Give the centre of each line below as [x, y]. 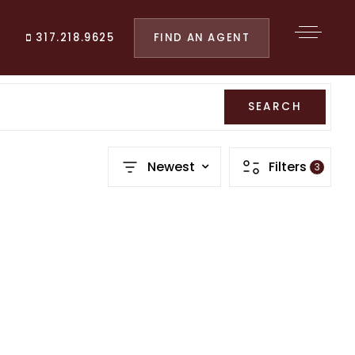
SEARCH [275, 107]
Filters [288, 166]
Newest [171, 166]
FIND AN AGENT [202, 37]
